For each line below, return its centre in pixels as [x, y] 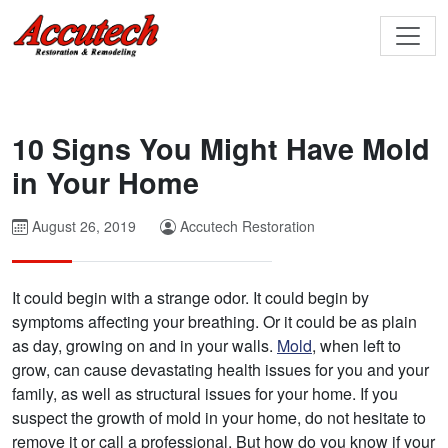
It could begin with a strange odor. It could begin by [190, 298]
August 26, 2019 [82, 226]
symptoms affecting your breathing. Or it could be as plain [214, 322]
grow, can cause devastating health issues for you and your [220, 370]
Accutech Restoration [247, 226]
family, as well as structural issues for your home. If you [205, 394]
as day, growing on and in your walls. [144, 346]
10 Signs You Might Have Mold [221, 149]
